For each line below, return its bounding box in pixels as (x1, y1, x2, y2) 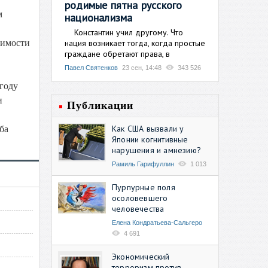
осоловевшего (112, 192, 168, 203)
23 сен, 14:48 (122, 63, 162, 71)
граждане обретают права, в (65, 48, 170, 59)
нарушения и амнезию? (112, 144, 201, 156)
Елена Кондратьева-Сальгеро (112, 218, 202, 226)
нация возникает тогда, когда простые (65, 37, 205, 48)
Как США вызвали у (112, 123, 184, 134)
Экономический (112, 251, 170, 262)
